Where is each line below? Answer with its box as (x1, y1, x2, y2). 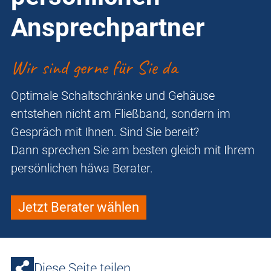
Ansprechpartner (11, 13, 204, 43)
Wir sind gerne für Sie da (11, 55, 177, 80)
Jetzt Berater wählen (18, 200, 139, 215)
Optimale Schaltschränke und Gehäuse (11, 88, 215, 103)
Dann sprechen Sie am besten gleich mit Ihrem (11, 143, 255, 158)
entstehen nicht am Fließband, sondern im (11, 106, 230, 122)
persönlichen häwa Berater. (11, 161, 156, 176)
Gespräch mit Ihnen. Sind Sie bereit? (11, 125, 199, 140)
